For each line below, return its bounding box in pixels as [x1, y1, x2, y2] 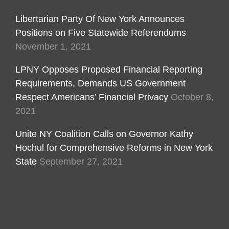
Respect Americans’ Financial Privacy [15, 92, 168, 102]
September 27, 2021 [39, 156, 123, 167]
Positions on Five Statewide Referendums [15, 28, 186, 38]
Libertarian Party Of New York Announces [15, 14, 185, 24]
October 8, [171, 92, 214, 102]
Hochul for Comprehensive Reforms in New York [15, 143, 213, 153]
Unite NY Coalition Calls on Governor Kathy [15, 129, 193, 139]
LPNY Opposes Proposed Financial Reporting [15, 64, 202, 75]
